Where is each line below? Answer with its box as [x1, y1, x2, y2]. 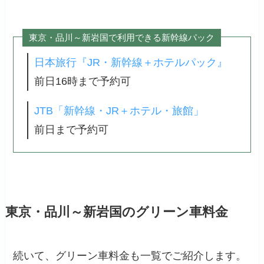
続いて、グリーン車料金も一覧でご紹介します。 [13, 250, 247, 262]
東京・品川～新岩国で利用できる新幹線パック [29, 32, 215, 43]
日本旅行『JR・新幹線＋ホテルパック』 [34, 57, 227, 69]
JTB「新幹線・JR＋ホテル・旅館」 [34, 105, 204, 117]
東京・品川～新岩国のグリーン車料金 [5, 205, 228, 220]
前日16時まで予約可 [34, 75, 131, 88]
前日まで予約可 [34, 124, 108, 136]
